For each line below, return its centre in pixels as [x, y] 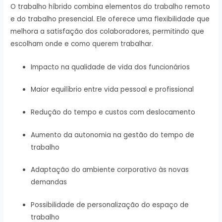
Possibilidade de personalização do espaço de [110, 205]
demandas [49, 182]
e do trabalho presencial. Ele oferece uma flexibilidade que [110, 19]
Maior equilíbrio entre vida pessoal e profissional [112, 90]
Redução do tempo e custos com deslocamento [113, 112]
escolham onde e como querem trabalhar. [83, 44]
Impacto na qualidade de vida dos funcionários [111, 67]
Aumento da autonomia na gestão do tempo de [113, 135]
